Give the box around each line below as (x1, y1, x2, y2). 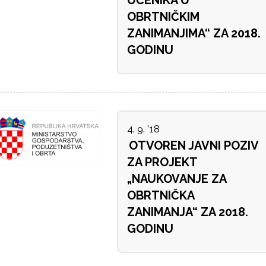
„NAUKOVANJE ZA (126, 172, 227, 186)
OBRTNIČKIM (126, 9, 199, 24)
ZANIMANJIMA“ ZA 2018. (126, 26, 261, 41)
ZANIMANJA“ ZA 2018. (126, 205, 248, 220)
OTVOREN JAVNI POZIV (128, 138, 259, 153)
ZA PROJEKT (126, 155, 198, 170)
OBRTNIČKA (126, 188, 195, 203)
